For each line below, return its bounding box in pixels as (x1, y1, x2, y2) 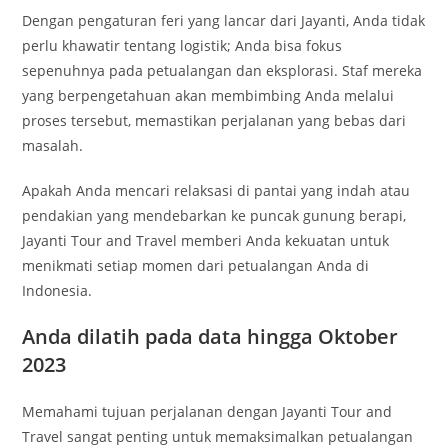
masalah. (22, 136, 84, 155)
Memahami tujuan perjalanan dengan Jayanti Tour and (22, 402, 393, 421)
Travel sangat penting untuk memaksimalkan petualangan (22, 427, 414, 446)
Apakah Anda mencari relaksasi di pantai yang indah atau (22, 181, 411, 200)
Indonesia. (22, 281, 93, 300)
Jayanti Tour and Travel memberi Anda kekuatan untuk (22, 231, 390, 250)
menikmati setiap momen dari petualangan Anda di (22, 256, 370, 275)
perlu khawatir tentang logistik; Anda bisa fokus (22, 36, 343, 55)
